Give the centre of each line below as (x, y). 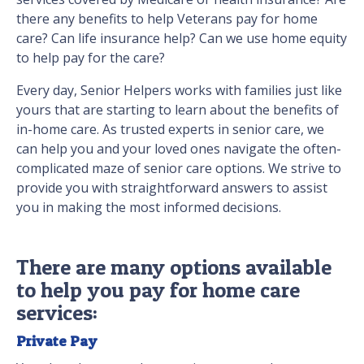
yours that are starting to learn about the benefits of (178, 110)
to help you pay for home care (158, 290)
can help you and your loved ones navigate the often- (179, 149)
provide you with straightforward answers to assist (172, 188)
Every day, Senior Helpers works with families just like (179, 91)
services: (57, 313)
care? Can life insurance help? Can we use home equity (182, 39)
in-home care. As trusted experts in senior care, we (170, 130)
